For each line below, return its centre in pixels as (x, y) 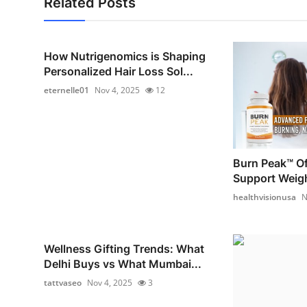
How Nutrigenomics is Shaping (125, 57)
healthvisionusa (264, 197)
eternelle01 (66, 90)
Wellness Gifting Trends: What (124, 248)
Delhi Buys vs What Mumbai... (123, 263)
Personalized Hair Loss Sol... (119, 72)
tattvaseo (63, 282)
